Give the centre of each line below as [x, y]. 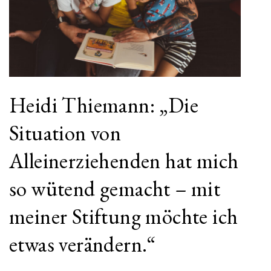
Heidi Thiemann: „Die [104, 105]
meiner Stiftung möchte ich [124, 217]
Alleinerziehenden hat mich [124, 161]
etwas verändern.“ [83, 244]
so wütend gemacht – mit [115, 189]
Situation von [65, 133]
